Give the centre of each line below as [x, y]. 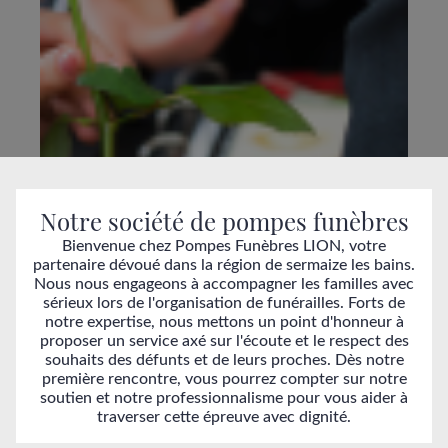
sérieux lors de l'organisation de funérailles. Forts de [224, 303]
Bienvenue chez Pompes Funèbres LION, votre [224, 246]
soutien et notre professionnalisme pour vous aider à [224, 398]
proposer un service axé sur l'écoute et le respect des [224, 341]
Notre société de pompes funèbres [224, 221]
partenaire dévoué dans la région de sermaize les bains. [224, 265]
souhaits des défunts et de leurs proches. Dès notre [224, 360]
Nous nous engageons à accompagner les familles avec [224, 284]
